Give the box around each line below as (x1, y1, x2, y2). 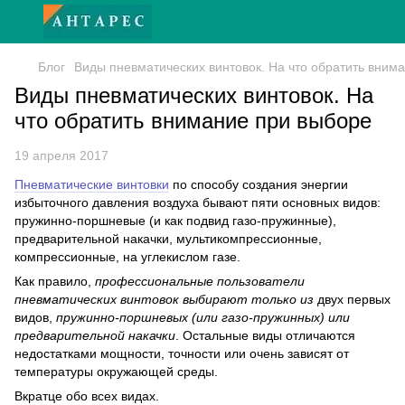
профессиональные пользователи (95, 274, 305, 288)
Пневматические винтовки (14, 177, 169, 192)
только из (251, 292, 314, 306)
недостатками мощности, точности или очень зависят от (14, 346, 349, 361)
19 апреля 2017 (14, 148, 108, 163)
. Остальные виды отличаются (175, 328, 355, 343)
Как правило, (14, 274, 95, 288)
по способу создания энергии (169, 177, 348, 192)
